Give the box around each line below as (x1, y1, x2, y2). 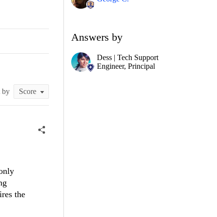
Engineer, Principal (97, 62, 155, 70)
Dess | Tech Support (97, 53, 158, 62)
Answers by (71, 31, 123, 43)
